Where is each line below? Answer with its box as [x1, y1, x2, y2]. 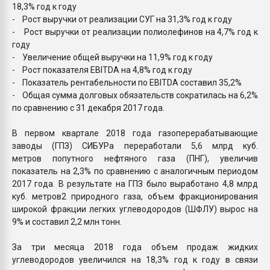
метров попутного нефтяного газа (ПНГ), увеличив [12, 153, 258, 163]
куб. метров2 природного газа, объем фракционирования [12, 191, 258, 201]
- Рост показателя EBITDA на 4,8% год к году [12, 64, 192, 75]
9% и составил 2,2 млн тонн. [12, 216, 122, 227]
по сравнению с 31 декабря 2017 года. [12, 102, 165, 113]
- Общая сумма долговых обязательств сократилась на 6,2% [12, 90, 258, 100]
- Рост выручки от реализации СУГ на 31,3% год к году [12, 14, 232, 24]
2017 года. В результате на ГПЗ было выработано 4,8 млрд [12, 178, 258, 189]
